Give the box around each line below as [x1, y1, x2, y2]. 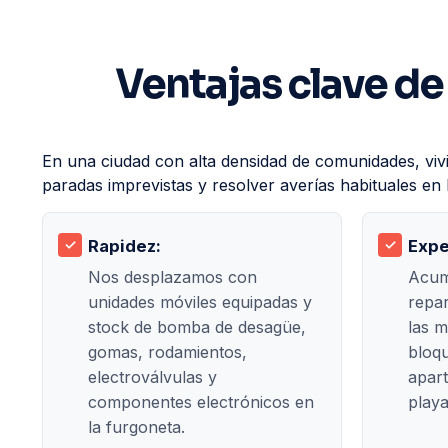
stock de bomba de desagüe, [88, 316, 306, 337]
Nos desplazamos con [88, 266, 257, 287]
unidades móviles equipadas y [88, 291, 312, 312]
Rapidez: [88, 235, 161, 256]
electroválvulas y [88, 366, 217, 387]
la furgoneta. [88, 416, 185, 437]
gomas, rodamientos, [88, 341, 247, 362]
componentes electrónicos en [88, 391, 314, 412]
